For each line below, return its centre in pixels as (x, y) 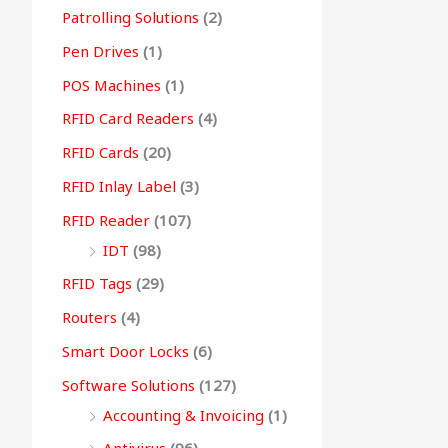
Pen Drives (100, 50)
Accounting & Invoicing (183, 414)
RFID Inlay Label (119, 185)
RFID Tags (97, 283)
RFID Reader (106, 219)
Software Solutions (128, 384)
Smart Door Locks (125, 350)
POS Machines (111, 84)
